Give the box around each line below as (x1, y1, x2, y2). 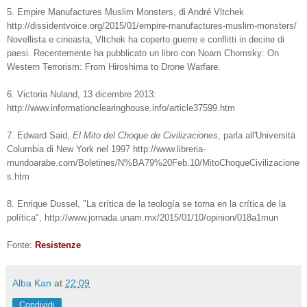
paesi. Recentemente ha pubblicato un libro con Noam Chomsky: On (7, 48, 279, 59)
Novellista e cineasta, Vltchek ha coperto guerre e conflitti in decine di (7, 34, 284, 45)
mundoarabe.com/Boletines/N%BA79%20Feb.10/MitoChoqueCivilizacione (7, 158, 299, 169)
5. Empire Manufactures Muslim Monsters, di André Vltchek (7, 7, 244, 18)
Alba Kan (12, 278, 51, 289)
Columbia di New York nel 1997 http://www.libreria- (7, 144, 206, 155)
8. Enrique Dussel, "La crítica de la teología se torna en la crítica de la (7, 199, 286, 210)
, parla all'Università (218, 130, 295, 141)
